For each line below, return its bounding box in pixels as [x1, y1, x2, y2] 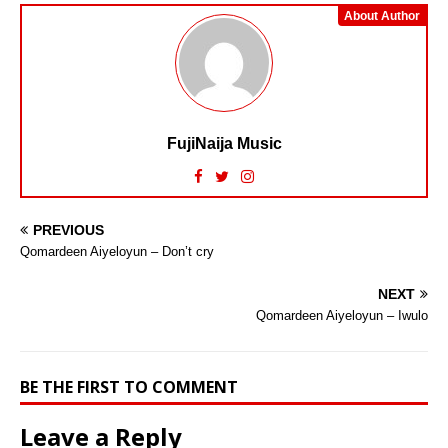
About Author [344, 9, 420, 24]
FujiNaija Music [166, 135, 282, 153]
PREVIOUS [33, 222, 104, 239]
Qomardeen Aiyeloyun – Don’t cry [20, 244, 214, 260]
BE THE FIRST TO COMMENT [20, 376, 238, 399]
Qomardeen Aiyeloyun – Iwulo [256, 308, 428, 324]
